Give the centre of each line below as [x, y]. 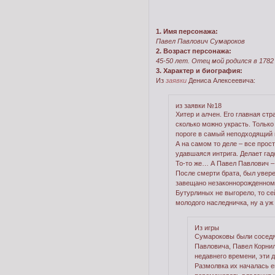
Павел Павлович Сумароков [200, 41]
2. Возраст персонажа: [193, 51]
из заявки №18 [198, 106]
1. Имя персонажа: [187, 31]
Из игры [207, 228]
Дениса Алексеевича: [221, 80]
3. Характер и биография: [199, 70]
